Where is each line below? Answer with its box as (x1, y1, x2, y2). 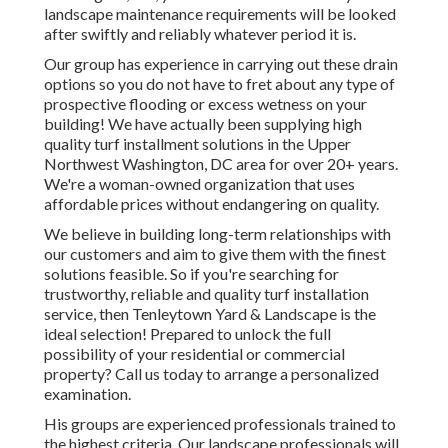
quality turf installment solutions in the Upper (44, 134, 351, 154)
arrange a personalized (224, 364, 379, 384)
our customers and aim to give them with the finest (44, 244, 386, 264)
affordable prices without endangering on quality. (44, 194, 379, 214)
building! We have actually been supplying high (44, 114, 362, 134)
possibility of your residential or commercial (44, 344, 345, 364)
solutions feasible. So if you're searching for (44, 264, 339, 284)
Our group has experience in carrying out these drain (44, 54, 398, 74)
